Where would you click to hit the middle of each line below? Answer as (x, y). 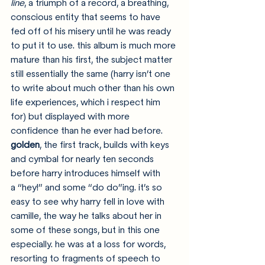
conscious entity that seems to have (87, 17)
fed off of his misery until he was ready (92, 31)
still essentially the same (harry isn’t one (92, 74)
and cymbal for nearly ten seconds (83, 159)
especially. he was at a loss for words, (89, 244)
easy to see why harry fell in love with (89, 201)
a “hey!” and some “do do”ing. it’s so (88, 187)
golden (25, 145)
